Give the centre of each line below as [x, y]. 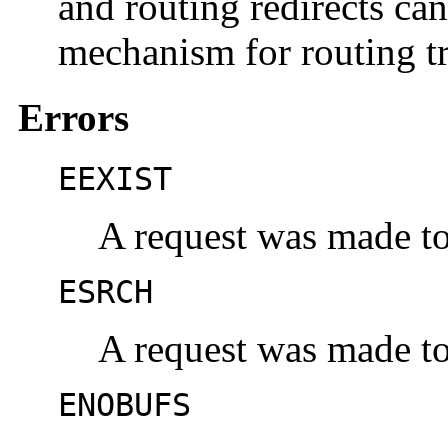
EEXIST [115, 179]
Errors [73, 118]
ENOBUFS [124, 405]
